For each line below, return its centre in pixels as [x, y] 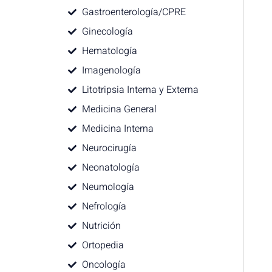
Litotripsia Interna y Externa [140, 90]
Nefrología [104, 206]
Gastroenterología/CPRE [134, 12]
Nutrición [101, 226]
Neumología [108, 187]
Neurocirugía [109, 148]
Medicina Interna [117, 129]
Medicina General [119, 109]
